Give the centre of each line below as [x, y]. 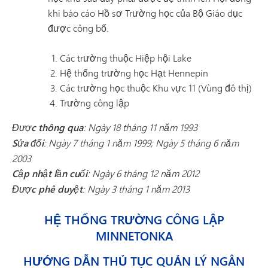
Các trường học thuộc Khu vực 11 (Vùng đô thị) [156, 88]
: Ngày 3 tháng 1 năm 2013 [136, 189]
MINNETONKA [134, 236]
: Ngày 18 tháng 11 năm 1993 [140, 127]
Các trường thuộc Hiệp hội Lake [126, 58]
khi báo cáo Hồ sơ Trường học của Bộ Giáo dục [145, 13]
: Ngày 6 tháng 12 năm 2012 [143, 173]
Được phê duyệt [47, 189]
